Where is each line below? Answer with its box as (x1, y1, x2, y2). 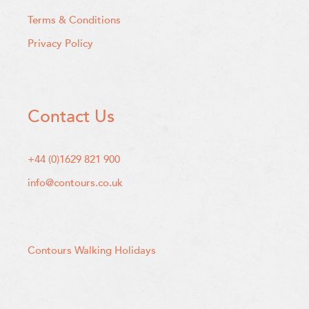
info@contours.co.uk (28, 176, 123, 190)
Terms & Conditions (28, 12, 121, 27)
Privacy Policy (28, 36, 93, 50)
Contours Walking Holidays (28, 243, 156, 258)
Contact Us (28, 105, 114, 129)
